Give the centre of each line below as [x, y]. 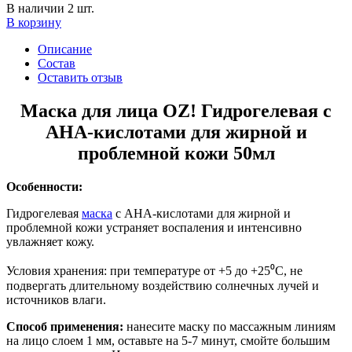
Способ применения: [65, 326]
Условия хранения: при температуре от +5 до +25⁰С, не [154, 270]
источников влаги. [56, 299]
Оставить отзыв [80, 77]
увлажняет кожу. [50, 241]
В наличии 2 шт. [50, 8]
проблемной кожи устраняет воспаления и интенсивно [154, 227]
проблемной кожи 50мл [176, 153]
